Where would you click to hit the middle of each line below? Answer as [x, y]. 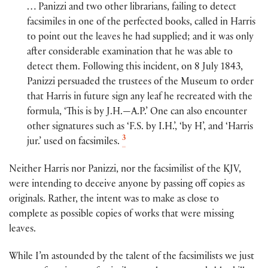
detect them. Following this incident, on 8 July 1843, [135, 68]
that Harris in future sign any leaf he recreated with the [140, 98]
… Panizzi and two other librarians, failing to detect [132, 8]
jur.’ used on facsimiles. [74, 142]
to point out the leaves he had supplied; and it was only [140, 38]
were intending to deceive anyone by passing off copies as [127, 185]
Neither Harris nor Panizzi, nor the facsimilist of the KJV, [125, 170]
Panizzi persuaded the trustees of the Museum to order [140, 83]
